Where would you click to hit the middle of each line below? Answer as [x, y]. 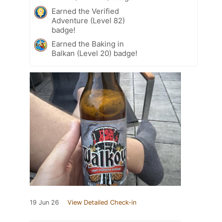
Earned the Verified [85, 11]
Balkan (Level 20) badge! [94, 53]
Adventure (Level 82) [88, 20]
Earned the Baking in [88, 44]
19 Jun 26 [44, 202]
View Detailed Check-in [102, 202]
